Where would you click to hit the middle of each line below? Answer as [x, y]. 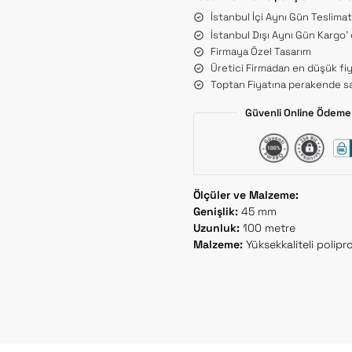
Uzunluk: [216, 228]
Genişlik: [215, 212]
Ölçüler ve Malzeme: [246, 195]
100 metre [267, 228]
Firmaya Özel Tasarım [260, 51]
